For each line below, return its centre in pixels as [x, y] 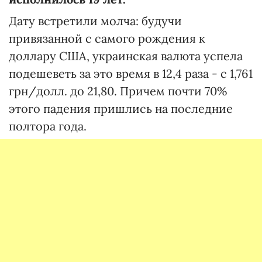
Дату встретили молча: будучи [95, 21]
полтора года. [48, 126]
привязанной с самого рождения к [107, 38]
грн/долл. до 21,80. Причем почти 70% [118, 91]
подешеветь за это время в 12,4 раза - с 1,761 [131, 73]
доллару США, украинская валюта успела [126, 56]
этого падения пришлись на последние [121, 108]
